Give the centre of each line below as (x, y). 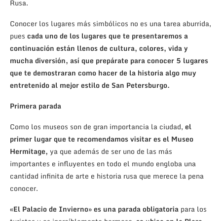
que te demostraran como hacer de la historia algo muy (103, 73)
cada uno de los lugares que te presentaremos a (108, 36)
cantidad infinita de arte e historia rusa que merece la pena (107, 176)
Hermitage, (29, 151)
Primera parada (36, 106)
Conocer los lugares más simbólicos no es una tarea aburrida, (110, 24)
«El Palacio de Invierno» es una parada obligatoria (94, 209)
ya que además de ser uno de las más (110, 151)
